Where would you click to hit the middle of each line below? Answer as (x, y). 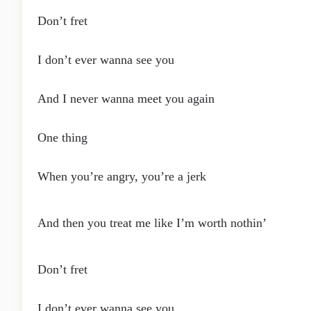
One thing (62, 137)
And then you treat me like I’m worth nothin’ (152, 223)
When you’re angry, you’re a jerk (122, 176)
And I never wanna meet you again (126, 99)
